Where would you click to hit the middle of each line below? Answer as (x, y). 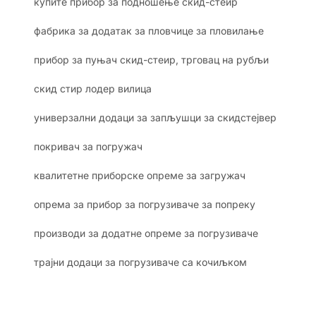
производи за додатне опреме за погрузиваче (146, 233)
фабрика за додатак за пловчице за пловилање (149, 31)
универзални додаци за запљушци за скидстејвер (155, 118)
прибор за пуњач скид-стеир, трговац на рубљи (151, 60)
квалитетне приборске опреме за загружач (140, 176)
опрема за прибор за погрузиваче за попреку (145, 205)
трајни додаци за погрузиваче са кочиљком (140, 262)
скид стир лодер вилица (93, 89)
